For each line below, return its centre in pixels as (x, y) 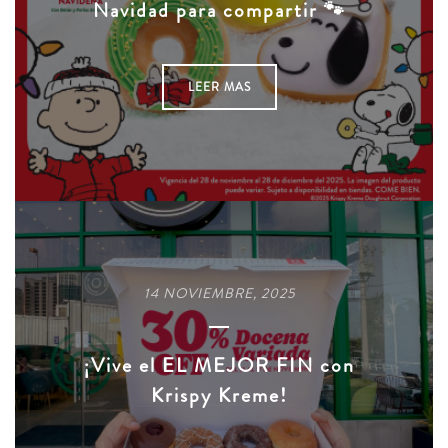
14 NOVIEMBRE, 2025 (219, 293)
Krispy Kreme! (219, 395)
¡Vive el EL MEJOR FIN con (219, 365)
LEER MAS (219, 86)
